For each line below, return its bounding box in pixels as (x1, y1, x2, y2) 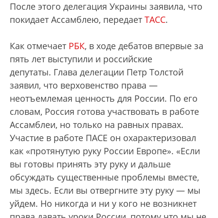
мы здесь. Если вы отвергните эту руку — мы (10, 184, 200, 196)
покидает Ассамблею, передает (10, 14, 145, 25)
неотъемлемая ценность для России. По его (10, 92, 198, 104)
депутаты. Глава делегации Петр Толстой (10, 66, 183, 78)
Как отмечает (10, 40, 69, 52)
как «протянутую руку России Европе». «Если (10, 145, 200, 157)
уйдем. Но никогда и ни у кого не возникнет (10, 198, 197, 209)
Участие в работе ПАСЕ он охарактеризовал (10, 132, 196, 144)
